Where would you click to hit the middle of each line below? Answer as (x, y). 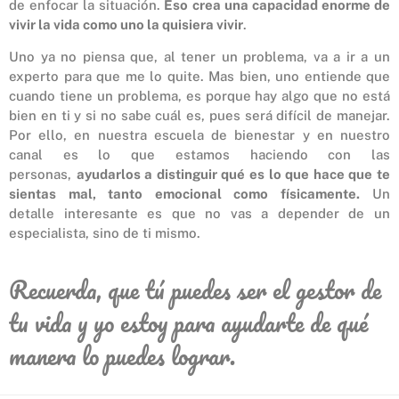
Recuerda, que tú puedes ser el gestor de (195, 290)
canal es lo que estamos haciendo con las (199, 154)
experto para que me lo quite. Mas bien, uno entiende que (199, 76)
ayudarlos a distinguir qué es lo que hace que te (233, 174)
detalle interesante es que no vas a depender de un (199, 213)
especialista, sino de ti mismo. (106, 232)
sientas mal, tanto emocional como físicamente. (184, 193)
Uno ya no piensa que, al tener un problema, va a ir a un (199, 56)
